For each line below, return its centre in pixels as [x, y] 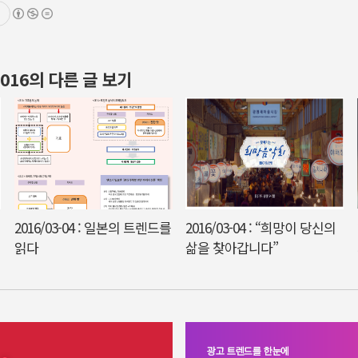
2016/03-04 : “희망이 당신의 [261, 227]
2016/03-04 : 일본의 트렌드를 [93, 227]
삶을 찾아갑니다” [232, 247]
